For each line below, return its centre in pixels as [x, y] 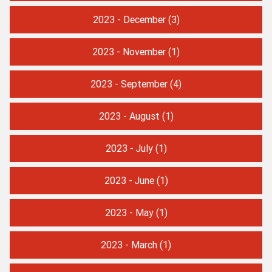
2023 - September [129, 83]
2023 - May [129, 212]
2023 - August [129, 116]
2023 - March [129, 244]
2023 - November [129, 51]
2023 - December [129, 19]
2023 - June [129, 180]
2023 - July [129, 148]
